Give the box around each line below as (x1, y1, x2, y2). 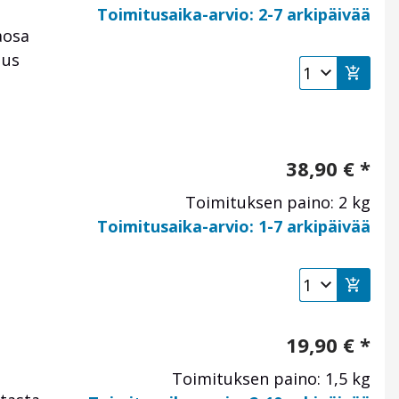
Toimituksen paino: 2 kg (185, 191, 370, 214)
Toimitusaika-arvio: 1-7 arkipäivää (97, 216, 370, 238)
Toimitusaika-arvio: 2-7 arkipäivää (97, 4, 370, 26)
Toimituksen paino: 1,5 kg (172, 368, 370, 390)
